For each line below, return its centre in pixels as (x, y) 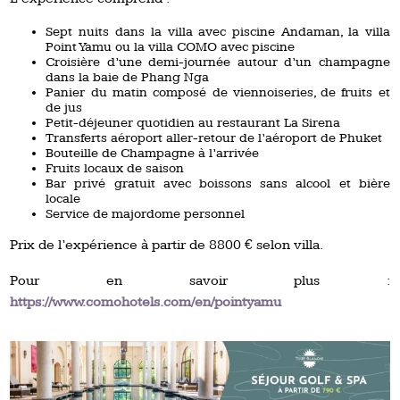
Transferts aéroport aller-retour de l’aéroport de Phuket (214, 137)
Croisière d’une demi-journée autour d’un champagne (218, 62)
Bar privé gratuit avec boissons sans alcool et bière (218, 183)
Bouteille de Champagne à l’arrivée (153, 153)
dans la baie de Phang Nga (128, 77)
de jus (64, 107)
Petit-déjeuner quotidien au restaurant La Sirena (193, 122)
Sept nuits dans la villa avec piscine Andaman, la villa (218, 31)
